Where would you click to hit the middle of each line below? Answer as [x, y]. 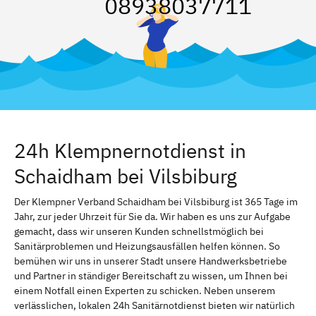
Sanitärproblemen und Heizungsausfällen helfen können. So [147, 246]
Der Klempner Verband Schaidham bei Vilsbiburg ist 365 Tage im [156, 201]
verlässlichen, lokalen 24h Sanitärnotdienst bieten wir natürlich [154, 305]
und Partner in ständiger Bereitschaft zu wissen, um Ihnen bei [151, 275]
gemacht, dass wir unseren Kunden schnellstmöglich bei [139, 231]
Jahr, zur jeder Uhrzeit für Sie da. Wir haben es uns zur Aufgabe [152, 216]
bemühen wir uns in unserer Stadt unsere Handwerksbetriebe [151, 261]
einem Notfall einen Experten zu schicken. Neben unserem [145, 290]
